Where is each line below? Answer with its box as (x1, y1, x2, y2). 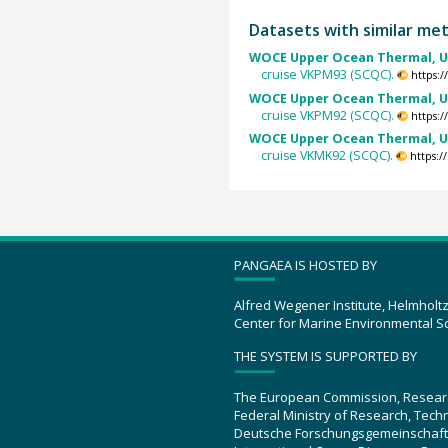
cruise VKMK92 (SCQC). (261, 146, 394, 164)
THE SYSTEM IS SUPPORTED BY (234, 347, 417, 365)
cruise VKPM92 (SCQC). (261, 106, 395, 124)
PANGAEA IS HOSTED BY (234, 255, 377, 274)
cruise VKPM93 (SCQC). (261, 66, 395, 84)
